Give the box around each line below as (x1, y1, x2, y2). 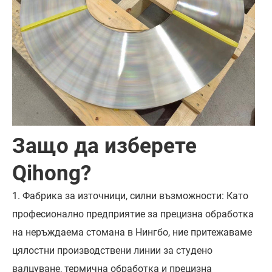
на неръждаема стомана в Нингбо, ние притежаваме (12, 226, 252, 239)
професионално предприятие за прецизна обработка (12, 208, 254, 220)
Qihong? (12, 161, 91, 186)
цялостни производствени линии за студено (12, 245, 212, 257)
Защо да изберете (12, 134, 197, 159)
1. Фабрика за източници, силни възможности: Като (12, 190, 248, 202)
